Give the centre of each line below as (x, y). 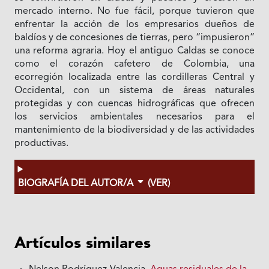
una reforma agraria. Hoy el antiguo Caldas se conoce (134, 51)
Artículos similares (83, 243)
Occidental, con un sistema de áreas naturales (134, 90)
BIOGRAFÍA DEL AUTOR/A (77, 183)
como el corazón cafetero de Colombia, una (134, 64)
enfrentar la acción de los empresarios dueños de (134, 24)
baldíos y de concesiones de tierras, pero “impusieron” (134, 38)
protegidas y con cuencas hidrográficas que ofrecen (134, 104)
